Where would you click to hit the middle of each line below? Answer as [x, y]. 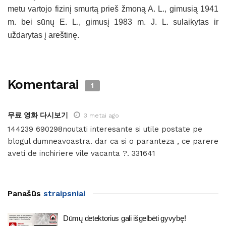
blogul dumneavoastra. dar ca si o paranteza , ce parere [113, 142]
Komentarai [45, 84]
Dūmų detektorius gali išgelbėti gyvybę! [125, 218]
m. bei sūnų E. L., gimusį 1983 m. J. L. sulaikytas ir [113, 22]
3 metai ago [101, 116]
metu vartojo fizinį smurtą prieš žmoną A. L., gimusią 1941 [113, 9]
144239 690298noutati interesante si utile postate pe [105, 129]
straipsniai [63, 194]
